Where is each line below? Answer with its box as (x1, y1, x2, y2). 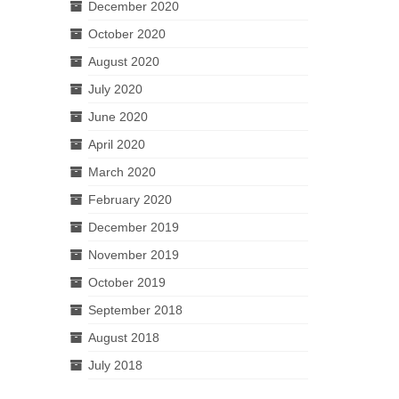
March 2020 (87, 165, 156, 179)
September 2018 (87, 303, 183, 317)
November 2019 (87, 248, 179, 262)
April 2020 (87, 137, 145, 151)
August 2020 (87, 54, 159, 69)
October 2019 (87, 275, 166, 289)
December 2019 (87, 220, 179, 234)
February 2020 (87, 192, 172, 207)
